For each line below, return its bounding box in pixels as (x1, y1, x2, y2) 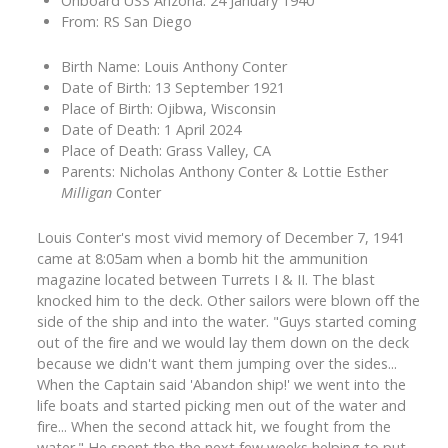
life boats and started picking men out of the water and (37, 396, 406, 416)
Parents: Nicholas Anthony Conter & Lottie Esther (61, 162, 388, 182)
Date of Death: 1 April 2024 (61, 120, 241, 140)
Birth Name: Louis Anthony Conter (61, 57, 287, 77)
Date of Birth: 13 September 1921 (61, 78, 285, 98)
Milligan (61, 183, 112, 203)
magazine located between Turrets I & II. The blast (37, 270, 375, 290)
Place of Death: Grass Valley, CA (61, 141, 271, 161)
